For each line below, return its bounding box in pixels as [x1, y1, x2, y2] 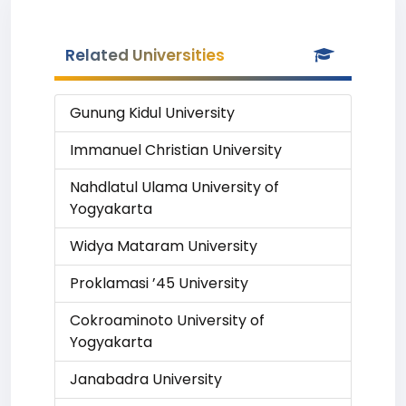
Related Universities [65, 44, 225, 66]
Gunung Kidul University [70, 102, 235, 123]
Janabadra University [70, 369, 222, 390]
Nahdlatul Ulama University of [70, 177, 279, 198]
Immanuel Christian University [70, 140, 282, 160]
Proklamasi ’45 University [70, 273, 248, 294]
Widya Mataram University [70, 236, 257, 256]
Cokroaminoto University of [70, 310, 265, 331]
